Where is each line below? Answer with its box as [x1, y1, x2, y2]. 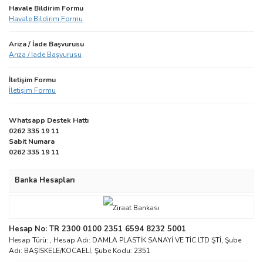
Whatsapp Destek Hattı [9, 116, 90, 125]
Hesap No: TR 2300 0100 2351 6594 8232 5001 [9, 224, 186, 234]
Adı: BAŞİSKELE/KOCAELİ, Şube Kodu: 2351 [9, 246, 150, 255]
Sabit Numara [9, 137, 55, 146]
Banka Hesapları [15, 175, 75, 186]
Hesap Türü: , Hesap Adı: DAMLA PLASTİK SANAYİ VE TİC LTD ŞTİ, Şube [9, 235, 241, 245]
